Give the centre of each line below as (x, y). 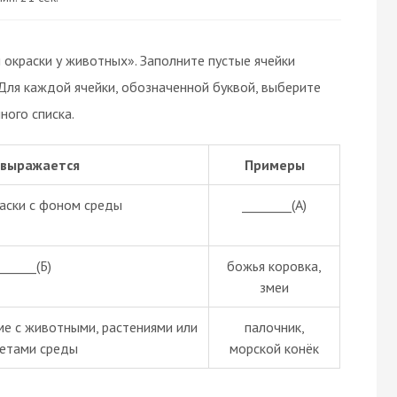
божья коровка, (274, 265)
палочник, (274, 327)
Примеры (274, 164)
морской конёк (274, 348)
